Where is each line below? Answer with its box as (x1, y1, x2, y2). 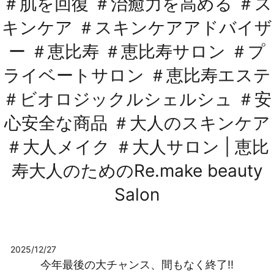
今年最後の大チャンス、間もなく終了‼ (40, 258, 234, 272)
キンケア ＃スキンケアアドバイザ (2, 17, 272, 38)
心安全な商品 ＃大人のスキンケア (4, 112, 270, 133)
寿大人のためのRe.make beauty (11, 160, 263, 181)
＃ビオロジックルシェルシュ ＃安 (2, 88, 272, 109)
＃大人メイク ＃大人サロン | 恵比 (5, 136, 269, 157)
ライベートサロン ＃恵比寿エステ (3, 64, 271, 86)
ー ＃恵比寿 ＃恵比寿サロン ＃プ (9, 40, 265, 62)
